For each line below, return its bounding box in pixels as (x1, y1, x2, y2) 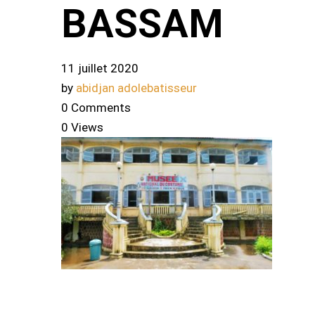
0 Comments (61, 101, 131, 115)
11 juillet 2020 (61, 61, 139, 76)
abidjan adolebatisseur (76, 81, 197, 96)
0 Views (61, 120, 103, 135)
